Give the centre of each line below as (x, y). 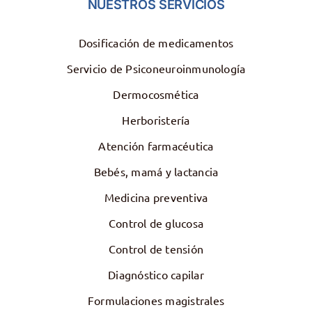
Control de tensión (156, 248)
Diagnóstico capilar (156, 274)
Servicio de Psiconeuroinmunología (156, 68)
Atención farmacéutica (156, 145)
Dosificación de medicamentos (156, 42)
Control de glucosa (156, 223)
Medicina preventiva (156, 197)
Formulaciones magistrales (156, 300)
